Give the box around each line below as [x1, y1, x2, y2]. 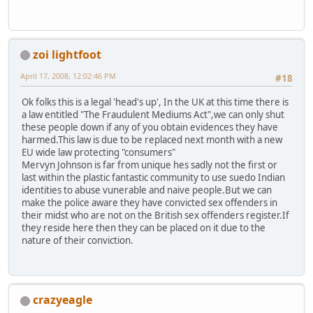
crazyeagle [33, 292, 92, 308]
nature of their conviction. [22, 233, 133, 247]
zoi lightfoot [33, 46, 101, 62]
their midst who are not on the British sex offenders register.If [22, 208, 289, 221]
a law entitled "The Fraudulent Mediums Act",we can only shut [22, 108, 284, 121]
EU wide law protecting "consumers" [22, 145, 175, 159]
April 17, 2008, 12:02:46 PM [20, 70, 116, 81]
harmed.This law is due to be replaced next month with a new [22, 133, 282, 146]
